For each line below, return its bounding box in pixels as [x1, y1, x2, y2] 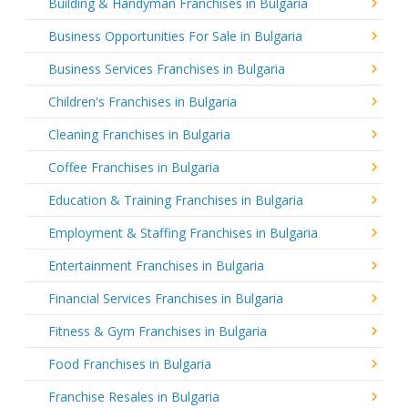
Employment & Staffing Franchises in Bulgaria [48, 223, 318, 241]
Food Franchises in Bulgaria [48, 354, 211, 372]
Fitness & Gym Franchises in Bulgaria [48, 321, 267, 340]
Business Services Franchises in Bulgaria [48, 59, 285, 77]
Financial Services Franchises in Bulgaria [48, 289, 283, 307]
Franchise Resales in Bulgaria [48, 387, 219, 405]
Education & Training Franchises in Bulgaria [48, 190, 303, 209]
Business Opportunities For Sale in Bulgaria [48, 26, 302, 45]
